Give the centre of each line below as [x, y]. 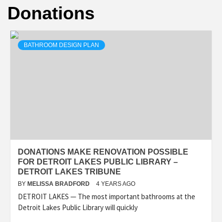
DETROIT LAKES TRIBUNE [69, 172]
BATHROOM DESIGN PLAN [61, 45]
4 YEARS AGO [116, 184]
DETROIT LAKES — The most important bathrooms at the [107, 197]
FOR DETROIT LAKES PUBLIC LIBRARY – [98, 162]
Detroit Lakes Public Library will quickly [78, 208]
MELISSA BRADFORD [59, 184]
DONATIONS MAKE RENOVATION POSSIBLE [103, 152]
